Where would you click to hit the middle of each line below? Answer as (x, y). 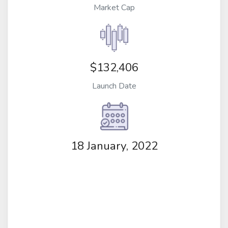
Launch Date (114, 86)
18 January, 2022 (114, 146)
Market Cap (114, 7)
